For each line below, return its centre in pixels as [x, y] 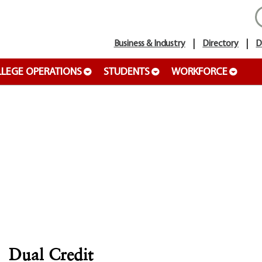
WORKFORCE [199, 72]
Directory [220, 44]
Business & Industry [149, 44]
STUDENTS [127, 72]
